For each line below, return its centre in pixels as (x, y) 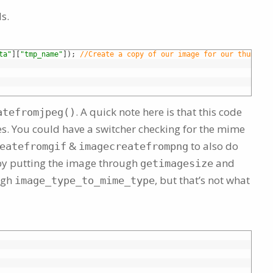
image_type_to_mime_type (85, 181)
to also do (213, 146)
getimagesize (177, 164)
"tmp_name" (41, 55)
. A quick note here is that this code (159, 112)
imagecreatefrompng (133, 147)
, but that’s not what (202, 180)
